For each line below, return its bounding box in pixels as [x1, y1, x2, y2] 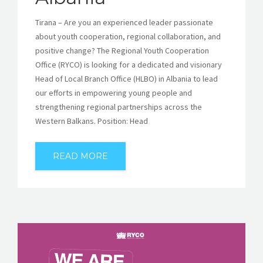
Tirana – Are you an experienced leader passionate [35, 17, 213, 28]
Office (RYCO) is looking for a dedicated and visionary [35, 59, 222, 70]
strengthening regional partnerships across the [35, 102, 202, 113]
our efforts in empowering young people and [35, 87, 192, 99]
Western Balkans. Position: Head [35, 116, 148, 127]
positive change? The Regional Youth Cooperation [35, 45, 209, 56]
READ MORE [53, 151, 108, 162]
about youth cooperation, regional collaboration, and [35, 31, 221, 42]
